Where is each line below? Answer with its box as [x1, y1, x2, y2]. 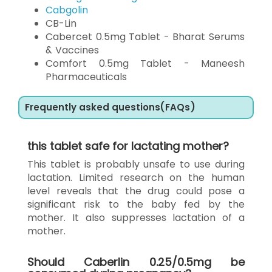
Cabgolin [46, 2, 88, 17]
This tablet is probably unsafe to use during [27, 157, 245, 171]
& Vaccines [46, 42, 99, 57]
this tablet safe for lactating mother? [27, 138, 229, 154]
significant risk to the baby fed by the [27, 197, 245, 211]
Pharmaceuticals [46, 69, 127, 84]
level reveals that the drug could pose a [27, 183, 245, 198]
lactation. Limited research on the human [27, 170, 245, 185]
